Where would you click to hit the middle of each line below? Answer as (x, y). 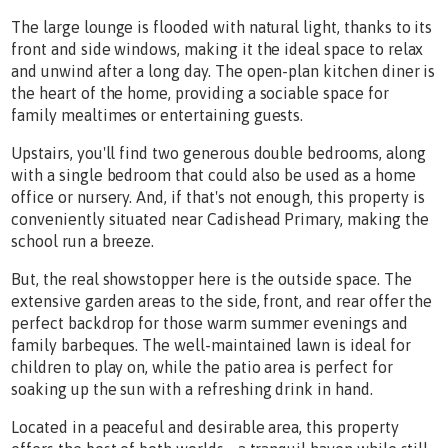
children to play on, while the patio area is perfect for (202, 366)
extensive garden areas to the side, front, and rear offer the (222, 300)
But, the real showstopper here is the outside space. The (211, 278)
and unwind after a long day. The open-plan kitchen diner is (223, 70)
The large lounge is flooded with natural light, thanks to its (222, 26)
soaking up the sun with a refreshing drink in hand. (192, 388)
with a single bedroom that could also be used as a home (213, 174)
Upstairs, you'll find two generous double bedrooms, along (218, 152)
